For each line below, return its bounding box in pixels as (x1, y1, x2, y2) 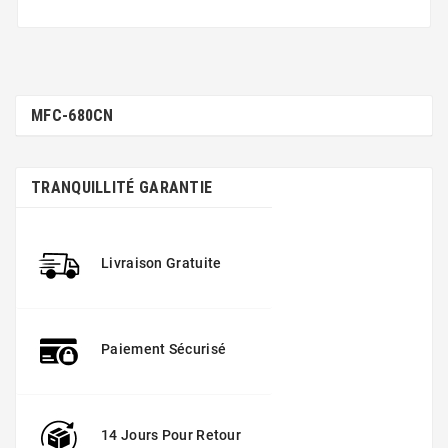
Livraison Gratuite (101, 254, 222, 271)
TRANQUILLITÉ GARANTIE (31, 177, 213, 197)
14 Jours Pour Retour (101, 426, 241, 443)
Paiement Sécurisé (101, 340, 227, 357)
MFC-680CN (31, 105, 114, 125)
